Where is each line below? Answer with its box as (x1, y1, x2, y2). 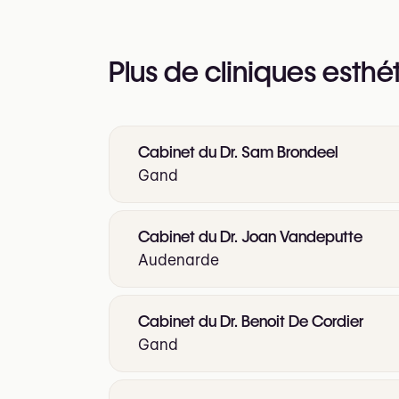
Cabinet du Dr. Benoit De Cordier (138, 311, 364, 330)
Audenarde (138, 250, 219, 269)
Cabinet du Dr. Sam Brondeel (138, 142, 338, 161)
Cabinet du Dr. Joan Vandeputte (138, 226, 362, 246)
